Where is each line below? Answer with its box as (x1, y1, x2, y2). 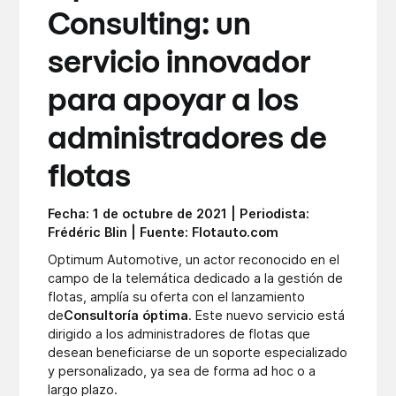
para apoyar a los (48, 86, 300, 118)
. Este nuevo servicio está (188, 307, 346, 323)
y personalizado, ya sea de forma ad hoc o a (48, 362, 316, 378)
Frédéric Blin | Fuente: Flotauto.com (48, 224, 279, 240)
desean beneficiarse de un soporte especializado (48, 344, 348, 360)
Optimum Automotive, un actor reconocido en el (48, 251, 340, 267)
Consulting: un (48, 10, 252, 42)
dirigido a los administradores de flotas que (48, 325, 311, 341)
